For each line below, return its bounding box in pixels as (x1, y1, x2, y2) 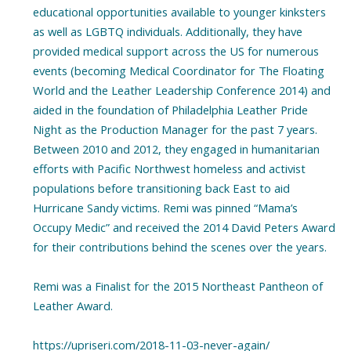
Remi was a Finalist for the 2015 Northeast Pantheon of (32, 278, 323, 295)
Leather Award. (32, 298, 113, 314)
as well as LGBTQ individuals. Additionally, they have (32, 24, 302, 40)
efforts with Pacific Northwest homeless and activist (32, 161, 306, 177)
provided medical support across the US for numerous (32, 43, 319, 60)
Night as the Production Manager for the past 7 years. (32, 121, 317, 138)
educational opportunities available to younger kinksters (32, 4, 326, 20)
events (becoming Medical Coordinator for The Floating (32, 63, 324, 79)
